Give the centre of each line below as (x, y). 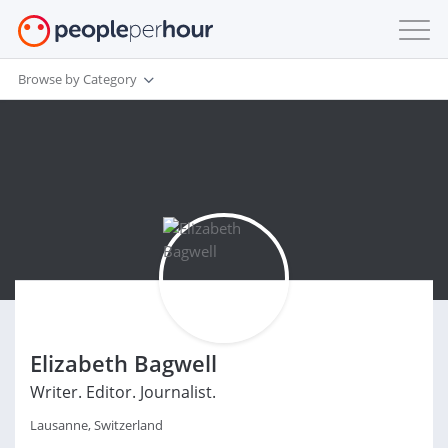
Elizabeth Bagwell (123, 363)
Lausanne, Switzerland (96, 425)
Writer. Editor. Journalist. (123, 392)
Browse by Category (77, 78)
